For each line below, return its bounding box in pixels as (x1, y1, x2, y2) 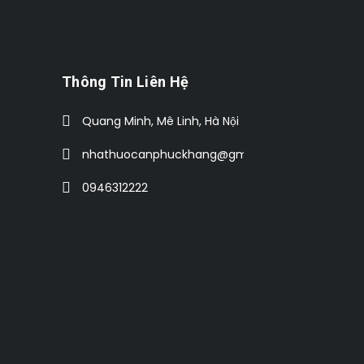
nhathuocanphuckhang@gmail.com (82, 145, 289, 162)
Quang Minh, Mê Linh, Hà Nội (82, 112, 239, 129)
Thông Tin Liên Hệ (62, 72, 189, 90)
